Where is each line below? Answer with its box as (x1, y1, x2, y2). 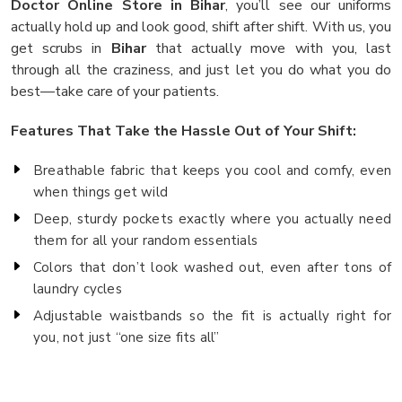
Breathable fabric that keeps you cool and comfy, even (33, 161, 391, 179)
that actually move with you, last (145, 38, 392, 58)
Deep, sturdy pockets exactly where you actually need (33, 209, 391, 228)
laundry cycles (33, 279, 122, 298)
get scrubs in (11, 38, 111, 58)
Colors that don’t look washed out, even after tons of (33, 258, 391, 276)
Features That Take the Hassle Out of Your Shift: (11, 120, 356, 141)
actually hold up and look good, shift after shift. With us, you (11, 16, 391, 37)
